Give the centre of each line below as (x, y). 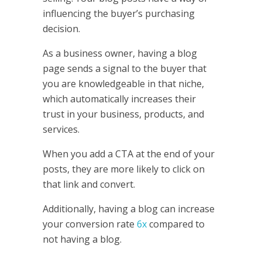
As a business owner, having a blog (120, 54)
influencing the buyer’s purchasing (118, 14)
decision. (61, 29)
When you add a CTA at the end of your (128, 154)
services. (61, 130)
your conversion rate (89, 224)
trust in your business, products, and (123, 114)
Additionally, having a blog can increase (128, 209)
